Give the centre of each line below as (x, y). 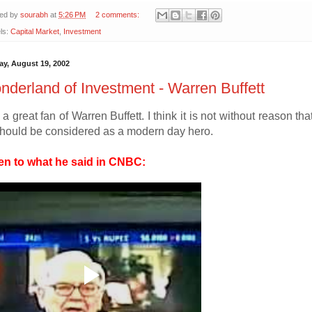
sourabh (34, 15)
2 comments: (118, 15)
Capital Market (35, 32)
